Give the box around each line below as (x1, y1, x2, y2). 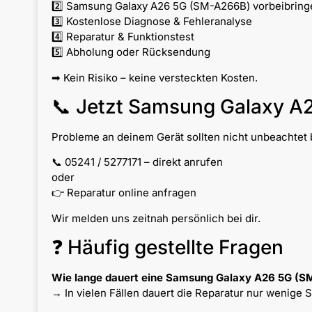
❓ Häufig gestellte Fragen (51, 235, 283, 260)
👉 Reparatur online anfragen (51, 186, 196, 200)
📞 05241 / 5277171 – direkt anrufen (51, 155, 223, 169)
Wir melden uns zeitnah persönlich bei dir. (51, 211, 260, 225)
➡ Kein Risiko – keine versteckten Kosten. (51, 70, 258, 84)
